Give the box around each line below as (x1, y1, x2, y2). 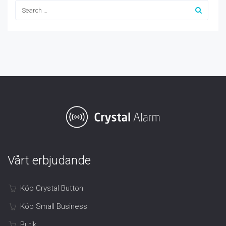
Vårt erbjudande (8, 153, 91, 168)
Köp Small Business (20, 202, 87, 211)
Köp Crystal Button (20, 184, 83, 193)
